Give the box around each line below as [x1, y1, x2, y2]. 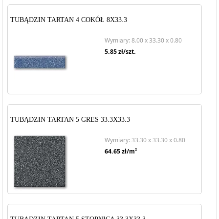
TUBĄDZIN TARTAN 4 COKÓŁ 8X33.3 [10, 16, 128, 23]
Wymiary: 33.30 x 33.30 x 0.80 [105, 136, 185, 144]
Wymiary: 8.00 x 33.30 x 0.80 [105, 36, 182, 44]
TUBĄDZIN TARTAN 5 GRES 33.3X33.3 [10, 116, 131, 123]
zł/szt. [117, 47, 135, 56]
